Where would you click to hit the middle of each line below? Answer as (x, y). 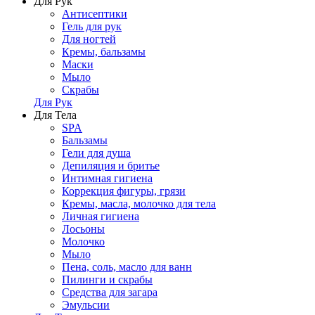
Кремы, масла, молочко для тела (139, 204)
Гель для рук (92, 26)
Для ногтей (89, 39)
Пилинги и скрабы (107, 279)
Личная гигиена (101, 216)
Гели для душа (96, 153)
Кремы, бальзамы (104, 52)
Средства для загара (110, 292)
